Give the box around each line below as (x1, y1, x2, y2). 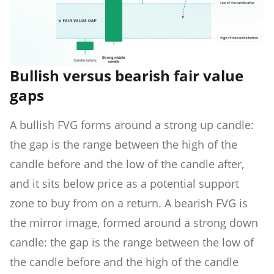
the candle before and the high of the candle (10, 254, 239, 269)
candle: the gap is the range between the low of (10, 234, 254, 250)
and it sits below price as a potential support (10, 176, 239, 191)
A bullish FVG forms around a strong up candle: (10, 117, 254, 132)
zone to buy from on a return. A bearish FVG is (10, 195, 248, 210)
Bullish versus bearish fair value (10, 65, 243, 86)
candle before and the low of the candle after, (10, 156, 244, 171)
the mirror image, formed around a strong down (10, 215, 258, 230)
